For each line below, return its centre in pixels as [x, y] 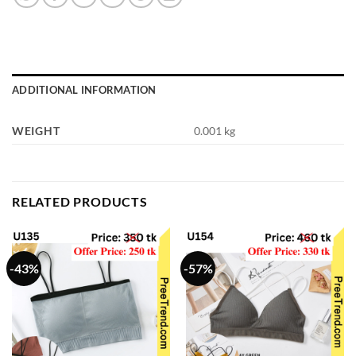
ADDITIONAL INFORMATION [84, 89]
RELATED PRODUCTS [80, 201]
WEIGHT [36, 130]
